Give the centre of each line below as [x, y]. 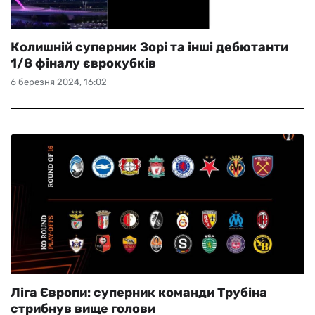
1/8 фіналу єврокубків [83, 63]
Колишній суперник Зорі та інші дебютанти [149, 47]
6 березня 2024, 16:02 [59, 82]
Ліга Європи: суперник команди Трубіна [139, 292]
